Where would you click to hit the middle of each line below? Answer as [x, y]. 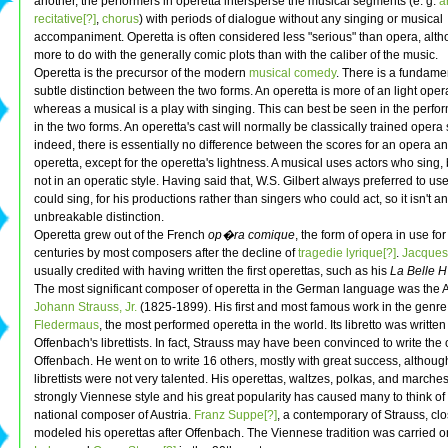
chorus [120, 19]
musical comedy [292, 73]
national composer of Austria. [114, 415]
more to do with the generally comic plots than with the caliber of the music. [236, 55]
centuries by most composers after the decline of [166, 253]
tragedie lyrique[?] [347, 253]
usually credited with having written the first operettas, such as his [212, 271]
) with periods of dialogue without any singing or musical [291, 19]
